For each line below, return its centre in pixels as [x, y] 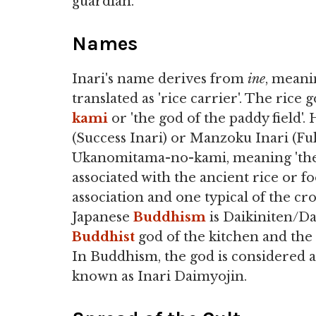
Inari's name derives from [160, 79]
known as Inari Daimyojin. [159, 276]
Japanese [103, 217]
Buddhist [103, 237]
